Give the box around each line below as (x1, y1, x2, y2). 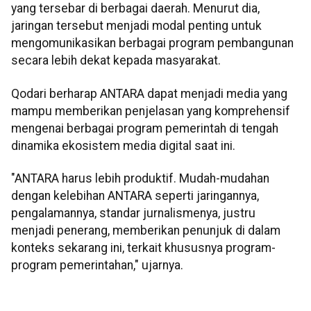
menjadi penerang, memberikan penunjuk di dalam (11, 224, 280, 238)
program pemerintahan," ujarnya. (11, 258, 183, 273)
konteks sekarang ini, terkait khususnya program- (11, 241, 276, 255)
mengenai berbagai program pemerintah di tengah (11, 121, 278, 135)
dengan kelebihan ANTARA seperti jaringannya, (11, 189, 259, 203)
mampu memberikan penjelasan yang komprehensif (11, 103, 290, 118)
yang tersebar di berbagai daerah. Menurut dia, (11, 1, 260, 16)
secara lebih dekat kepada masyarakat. (11, 53, 221, 68)
